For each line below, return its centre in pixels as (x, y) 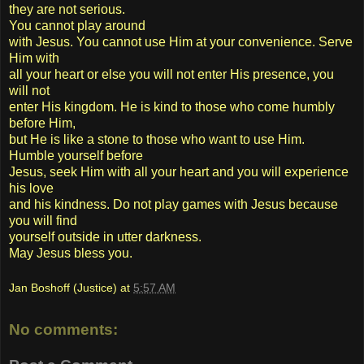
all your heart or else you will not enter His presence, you (171, 74)
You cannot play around (77, 25)
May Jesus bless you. (71, 253)
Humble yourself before (76, 155)
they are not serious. (67, 9)
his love (31, 188)
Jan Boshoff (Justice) (63, 288)
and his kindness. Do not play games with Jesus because (173, 204)
